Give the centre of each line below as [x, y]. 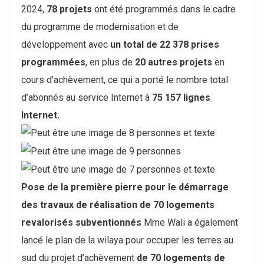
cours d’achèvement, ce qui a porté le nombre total [125, 80]
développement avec [66, 44]
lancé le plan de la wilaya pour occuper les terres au [127, 240]
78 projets [69, 9]
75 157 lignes [181, 97]
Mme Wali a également [191, 222]
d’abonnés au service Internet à [87, 97]
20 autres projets [174, 62]
